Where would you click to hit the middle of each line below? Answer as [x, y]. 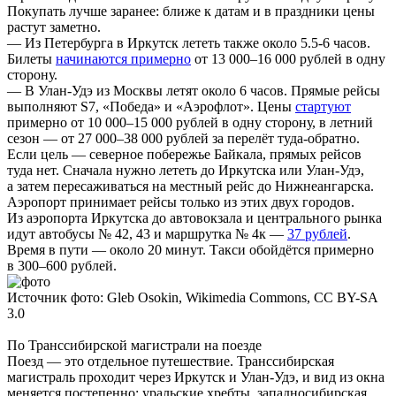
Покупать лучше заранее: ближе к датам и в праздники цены [191, 11]
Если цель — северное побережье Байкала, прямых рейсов [184, 155]
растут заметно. [54, 27]
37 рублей [317, 234]
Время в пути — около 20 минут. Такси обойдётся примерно [190, 250]
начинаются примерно [123, 59]
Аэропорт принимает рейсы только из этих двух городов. [181, 202]
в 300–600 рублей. [62, 266]
